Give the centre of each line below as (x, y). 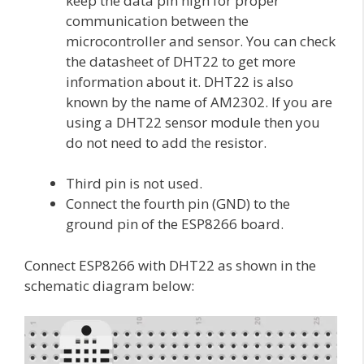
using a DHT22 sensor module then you (193, 122)
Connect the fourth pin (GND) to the (178, 204)
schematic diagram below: (109, 285)
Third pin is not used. (134, 184)
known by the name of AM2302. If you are (199, 102)
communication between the (157, 20)
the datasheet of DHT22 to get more (181, 61)
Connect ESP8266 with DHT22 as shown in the (170, 265)
